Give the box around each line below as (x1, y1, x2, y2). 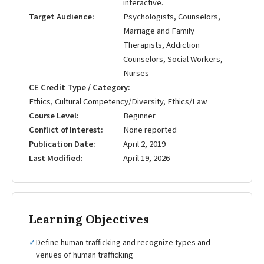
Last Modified (29, 152, 81, 165)
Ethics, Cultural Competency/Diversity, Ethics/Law (29, 95, 207, 108)
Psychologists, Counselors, (123, 11, 220, 24)
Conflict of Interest (29, 124, 101, 137)
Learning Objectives (29, 212, 149, 227)
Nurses (123, 67, 149, 80)
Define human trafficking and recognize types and (36, 237, 210, 249)
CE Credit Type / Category (29, 81, 128, 94)
